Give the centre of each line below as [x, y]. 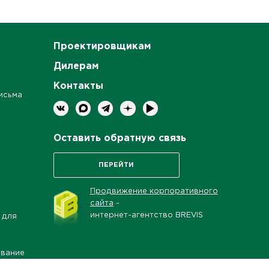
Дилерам [76, 67]
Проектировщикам [102, 46]
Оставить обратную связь [119, 139]
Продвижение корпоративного [154, 192]
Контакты [78, 86]
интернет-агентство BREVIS [146, 216]
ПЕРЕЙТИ [116, 165]
